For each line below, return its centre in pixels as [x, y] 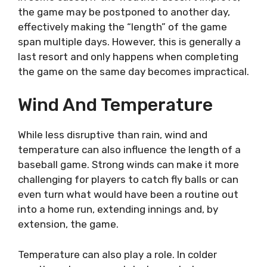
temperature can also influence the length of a [129, 150]
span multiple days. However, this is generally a [129, 41]
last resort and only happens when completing [128, 56]
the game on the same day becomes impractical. [133, 71]
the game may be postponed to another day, [124, 12]
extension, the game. [68, 224]
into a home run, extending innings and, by [118, 209]
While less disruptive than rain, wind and [113, 135]
